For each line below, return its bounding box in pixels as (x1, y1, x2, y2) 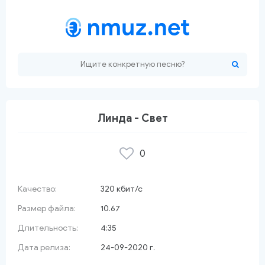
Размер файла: (18, 203, 76, 214)
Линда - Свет (97, 112, 168, 125)
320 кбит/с (101, 184, 143, 194)
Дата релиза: (18, 243, 70, 253)
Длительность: (18, 223, 78, 233)
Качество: (18, 184, 57, 194)
